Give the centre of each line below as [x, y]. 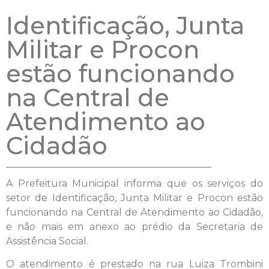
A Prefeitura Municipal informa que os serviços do [134, 183]
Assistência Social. [47, 241]
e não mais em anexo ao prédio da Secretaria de [134, 226]
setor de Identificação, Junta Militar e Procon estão [134, 198]
